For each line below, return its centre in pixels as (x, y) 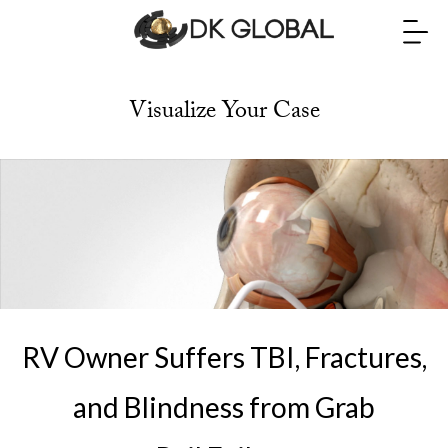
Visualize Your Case (224, 113)
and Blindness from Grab (224, 407)
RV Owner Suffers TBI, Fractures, (224, 357)
